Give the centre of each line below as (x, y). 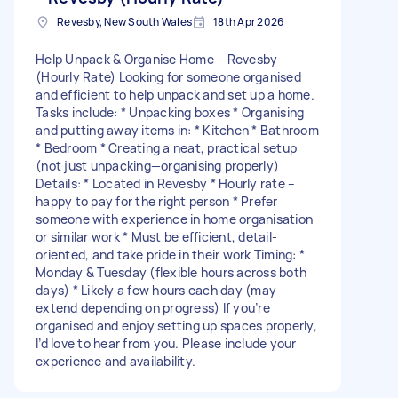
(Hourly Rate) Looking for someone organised (168, 76)
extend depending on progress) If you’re (153, 307)
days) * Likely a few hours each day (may (156, 290)
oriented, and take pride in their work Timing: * (170, 254)
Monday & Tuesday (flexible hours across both (171, 272)
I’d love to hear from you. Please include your (166, 343)
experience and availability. (115, 361)
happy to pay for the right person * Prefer (157, 201)
